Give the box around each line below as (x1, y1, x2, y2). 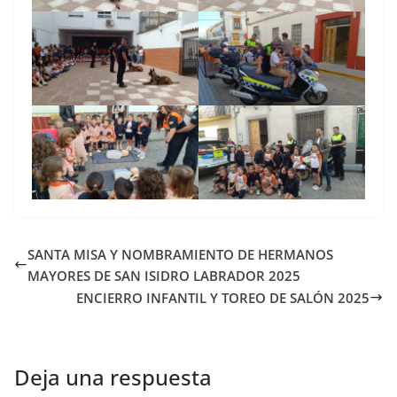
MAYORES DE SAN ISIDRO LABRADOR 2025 (27, 266, 300, 284)
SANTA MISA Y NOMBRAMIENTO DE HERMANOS (27, 245, 333, 263)
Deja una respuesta (14, 362, 212, 392)
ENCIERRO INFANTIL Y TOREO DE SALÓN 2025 (76, 288, 370, 307)
